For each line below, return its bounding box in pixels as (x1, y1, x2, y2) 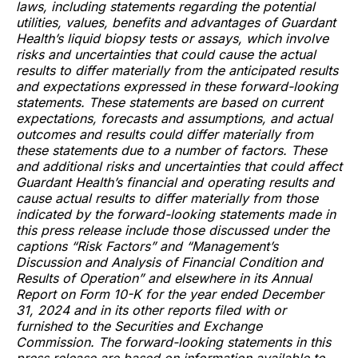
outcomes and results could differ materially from (16, 126, 313, 143)
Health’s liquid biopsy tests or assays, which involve (16, 30, 328, 47)
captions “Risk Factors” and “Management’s (16, 238, 278, 255)
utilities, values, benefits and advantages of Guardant (16, 14, 336, 31)
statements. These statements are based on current (16, 94, 323, 111)
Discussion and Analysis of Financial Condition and (16, 254, 323, 271)
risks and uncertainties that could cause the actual (16, 46, 316, 63)
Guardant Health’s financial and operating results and (16, 174, 334, 191)
